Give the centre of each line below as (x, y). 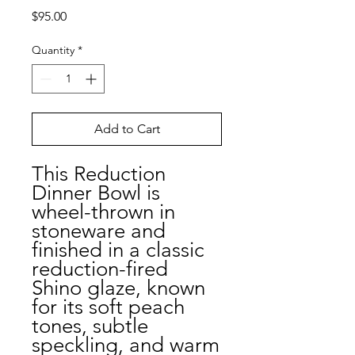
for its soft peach (108, 307)
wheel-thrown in (103, 212)
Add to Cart (127, 129)
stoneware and (99, 231)
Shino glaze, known (118, 288)
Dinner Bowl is (96, 193)
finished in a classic (118, 250)
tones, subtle (90, 326)
